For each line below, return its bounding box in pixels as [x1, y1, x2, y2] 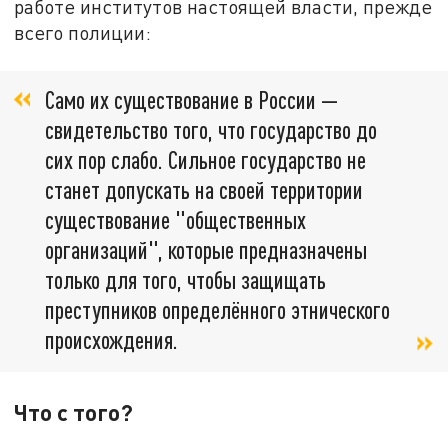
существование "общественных [45, 204, 306, 234]
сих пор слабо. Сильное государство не [45, 144, 366, 174]
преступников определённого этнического [45, 294, 390, 324]
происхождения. [45, 324, 178, 354]
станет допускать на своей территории [45, 174, 363, 204]
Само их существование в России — [45, 84, 338, 114]
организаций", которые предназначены [45, 234, 367, 264]
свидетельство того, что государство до [45, 114, 377, 144]
